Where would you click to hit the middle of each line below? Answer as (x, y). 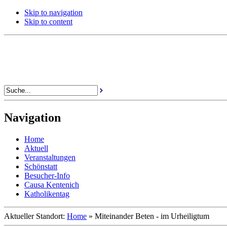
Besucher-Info (47, 175)
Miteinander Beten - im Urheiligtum (152, 216)
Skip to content (48, 22)
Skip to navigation (53, 12)
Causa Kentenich (52, 184)
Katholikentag (47, 194)
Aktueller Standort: (35, 216)
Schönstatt (41, 166)
